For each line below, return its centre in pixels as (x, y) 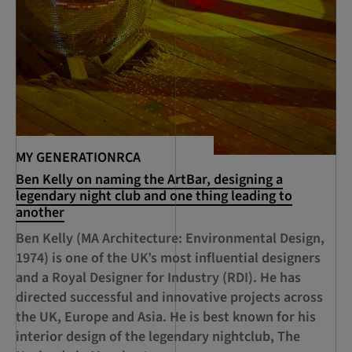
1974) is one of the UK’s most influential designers (168, 258)
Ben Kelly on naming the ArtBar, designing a (149, 180)
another (40, 213)
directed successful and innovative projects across (169, 298)
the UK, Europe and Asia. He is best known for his (166, 317)
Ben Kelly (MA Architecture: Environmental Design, (170, 239)
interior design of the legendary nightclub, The (158, 337)
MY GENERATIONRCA (78, 158)
